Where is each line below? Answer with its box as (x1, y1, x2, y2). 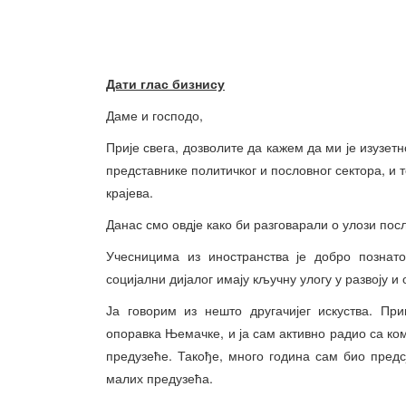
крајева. (106, 183, 153, 201)
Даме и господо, (106, 106, 203, 124)
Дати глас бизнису (106, 74, 225, 92)
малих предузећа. (106, 369, 213, 387)
